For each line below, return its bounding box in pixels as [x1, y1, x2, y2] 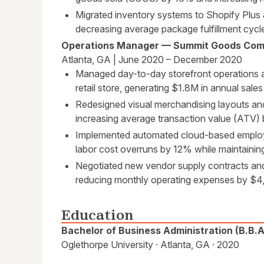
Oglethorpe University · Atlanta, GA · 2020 [61, 239, 239, 251]
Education [61, 209, 134, 222]
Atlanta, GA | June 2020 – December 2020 [61, 54, 242, 66]
